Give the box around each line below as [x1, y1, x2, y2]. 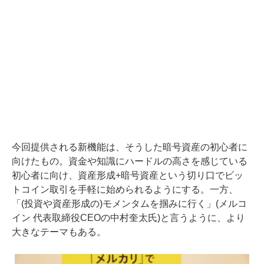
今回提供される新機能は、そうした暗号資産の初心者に [12, 142, 247, 153]
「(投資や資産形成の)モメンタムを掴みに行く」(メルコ [12, 199, 247, 209]
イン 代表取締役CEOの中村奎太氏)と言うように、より [12, 213, 245, 223]
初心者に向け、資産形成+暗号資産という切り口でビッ [12, 170, 243, 181]
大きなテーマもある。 [12, 227, 106, 237]
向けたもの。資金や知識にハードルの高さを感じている [12, 156, 247, 167]
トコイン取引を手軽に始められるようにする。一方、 [12, 184, 238, 195]
